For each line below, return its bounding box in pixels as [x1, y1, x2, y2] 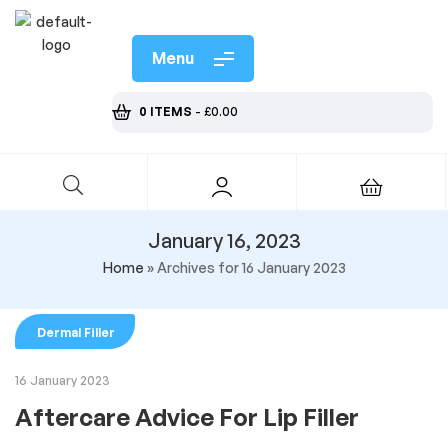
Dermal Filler [37, 324, 115, 340]
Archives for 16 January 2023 [156, 258, 346, 276]
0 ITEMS [139, 104, 192, 119]
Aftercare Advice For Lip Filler [15, 401, 359, 432]
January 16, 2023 [147, 227, 301, 253]
